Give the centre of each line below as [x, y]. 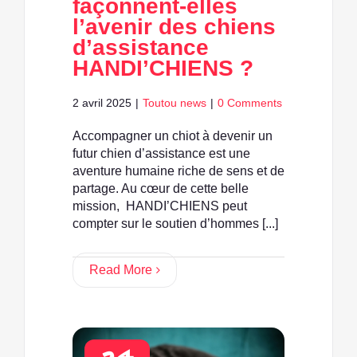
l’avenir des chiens [174, 27]
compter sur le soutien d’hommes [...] [175, 224]
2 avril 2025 [102, 103]
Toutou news [175, 103]
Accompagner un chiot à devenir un [173, 136]
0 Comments [250, 103]
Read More [121, 270]
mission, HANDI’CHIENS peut [160, 206]
